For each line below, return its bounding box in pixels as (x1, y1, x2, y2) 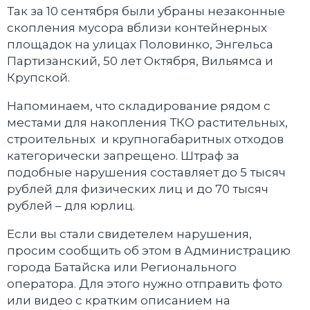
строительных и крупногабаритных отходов (7, 132, 284, 147)
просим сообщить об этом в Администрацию (7, 244, 291, 258)
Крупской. (7, 71, 73, 85)
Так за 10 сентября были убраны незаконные (7, 4, 285, 19)
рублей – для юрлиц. (7, 199, 135, 213)
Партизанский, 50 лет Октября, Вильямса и (7, 54, 273, 69)
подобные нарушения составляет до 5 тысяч (7, 165, 286, 180)
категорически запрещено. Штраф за (7, 149, 239, 163)
